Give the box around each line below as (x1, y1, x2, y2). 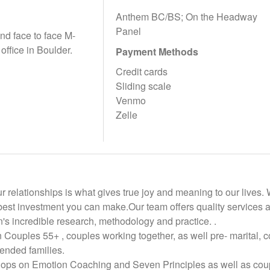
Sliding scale (116, 79, 172, 93)
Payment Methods (116, 45, 199, 58)
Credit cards (116, 64, 168, 78)
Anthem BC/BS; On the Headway (116, 10, 258, 24)
